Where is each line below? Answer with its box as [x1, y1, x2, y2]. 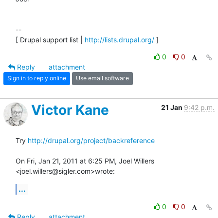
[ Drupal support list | [16, 35, 85, 44]
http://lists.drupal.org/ [85, 35, 154, 44]
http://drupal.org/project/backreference [28, 136, 155, 145]
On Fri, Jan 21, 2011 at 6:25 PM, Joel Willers [16, 156, 154, 165]
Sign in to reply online [7, 74, 66, 82]
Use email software [76, 74, 129, 82]
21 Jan [161, 103, 184, 111]
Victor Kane [31, 101, 109, 118]
